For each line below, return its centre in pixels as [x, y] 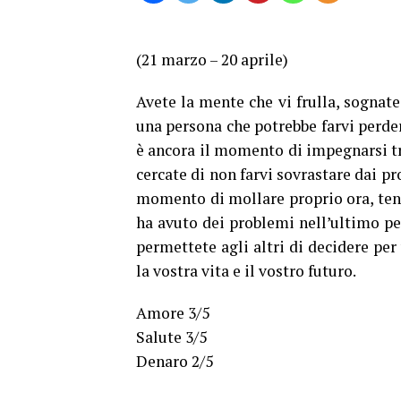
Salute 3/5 [171, 337]
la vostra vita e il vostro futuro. [246, 271]
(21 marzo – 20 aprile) [212, 60]
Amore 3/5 [173, 313]
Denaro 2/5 [175, 362]
